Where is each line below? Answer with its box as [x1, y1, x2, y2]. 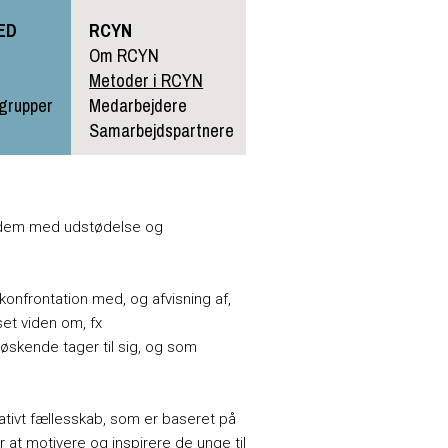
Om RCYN [89, 43, 160, 69]
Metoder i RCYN [89, 68, 204, 94]
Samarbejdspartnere [89, 118, 235, 144]
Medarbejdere [89, 93, 188, 119]
